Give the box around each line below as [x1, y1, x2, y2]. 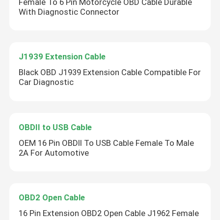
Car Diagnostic [19, 77, 74, 87]
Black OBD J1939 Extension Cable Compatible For [19, 67, 201, 78]
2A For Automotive [19, 147, 89, 158]
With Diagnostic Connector [19, 6, 120, 17]
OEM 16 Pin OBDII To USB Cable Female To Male [19, 137, 194, 148]
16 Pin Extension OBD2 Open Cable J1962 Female [19, 208, 199, 219]
